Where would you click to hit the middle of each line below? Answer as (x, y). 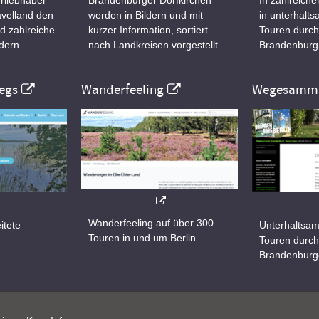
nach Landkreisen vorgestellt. (155, 45)
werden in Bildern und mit (146, 15)
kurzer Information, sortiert (148, 30)
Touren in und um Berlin (142, 238)
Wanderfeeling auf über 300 (151, 223)
